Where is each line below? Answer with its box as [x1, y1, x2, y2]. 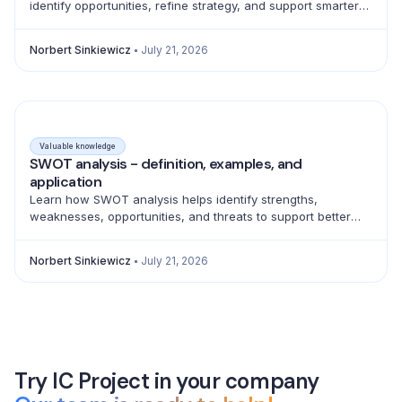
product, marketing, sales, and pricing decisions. [30, 15, 304, 30]
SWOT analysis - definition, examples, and [30, 154, 302, 173]
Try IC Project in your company [14, 367, 319, 395]
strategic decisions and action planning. [30, 226, 255, 240]
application [30, 172, 101, 191]
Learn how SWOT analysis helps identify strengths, [30, 192, 318, 206]
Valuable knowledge [39, 142, 116, 151]
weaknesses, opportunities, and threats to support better [30, 209, 351, 223]
